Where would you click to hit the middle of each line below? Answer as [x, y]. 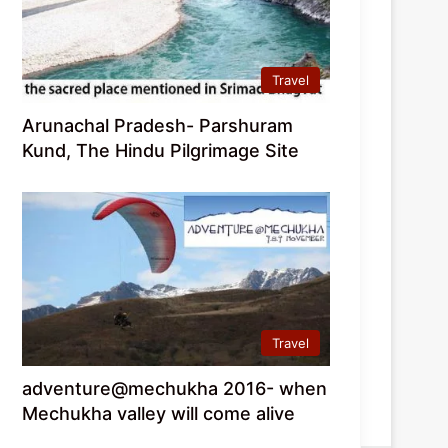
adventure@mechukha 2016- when [175, 388]
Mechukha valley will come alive [159, 413]
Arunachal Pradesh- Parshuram [158, 125]
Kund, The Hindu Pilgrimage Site [161, 150]
